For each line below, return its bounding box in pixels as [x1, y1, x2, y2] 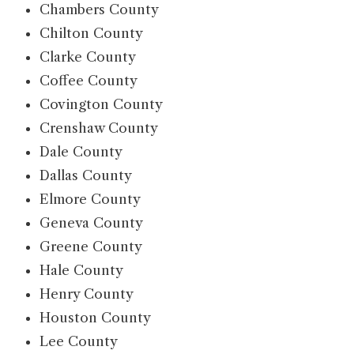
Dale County [40, 144, 122, 160]
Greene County [40, 239, 142, 255]
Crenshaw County [40, 120, 158, 137]
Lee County [40, 333, 118, 350]
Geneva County [40, 215, 143, 232]
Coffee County [40, 73, 137, 89]
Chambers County [40, 2, 159, 18]
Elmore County [40, 191, 141, 208]
